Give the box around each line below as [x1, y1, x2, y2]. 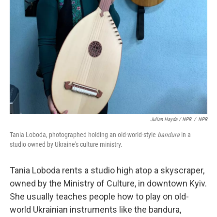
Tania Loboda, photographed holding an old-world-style [10, 130, 157, 139]
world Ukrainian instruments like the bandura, [10, 204, 181, 215]
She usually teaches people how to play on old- [10, 191, 189, 201]
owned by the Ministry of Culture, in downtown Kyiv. [10, 178, 207, 188]
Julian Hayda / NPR [150, 116, 191, 123]
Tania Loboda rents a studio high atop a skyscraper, [10, 165, 204, 175]
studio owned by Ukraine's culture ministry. [10, 140, 123, 148]
